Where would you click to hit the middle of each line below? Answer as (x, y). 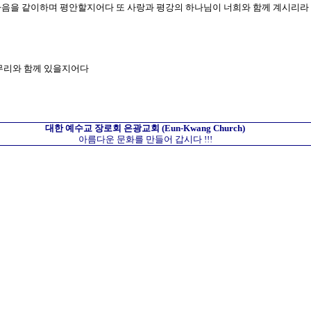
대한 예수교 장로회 (85, 128)
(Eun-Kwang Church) (203, 128)
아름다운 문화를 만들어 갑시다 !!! (145, 139)
